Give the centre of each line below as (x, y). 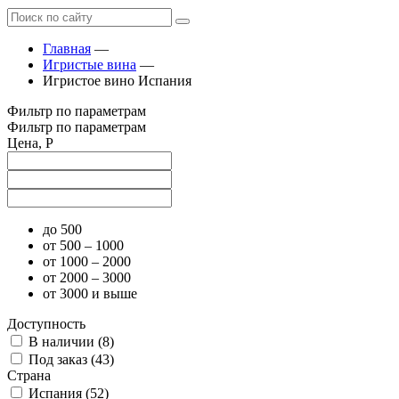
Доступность (46, 324)
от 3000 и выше (90, 294)
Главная (67, 49)
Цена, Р (30, 143)
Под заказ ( (62, 360)
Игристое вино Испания (117, 81)
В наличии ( (65, 342)
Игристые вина (90, 65)
